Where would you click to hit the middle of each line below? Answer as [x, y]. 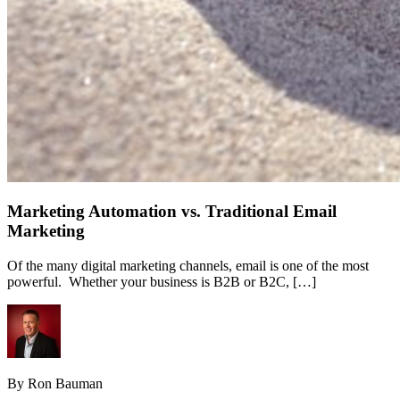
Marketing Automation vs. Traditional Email [172, 212]
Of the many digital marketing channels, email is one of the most [188, 266]
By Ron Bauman [55, 384]
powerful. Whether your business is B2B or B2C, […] [162, 282]
